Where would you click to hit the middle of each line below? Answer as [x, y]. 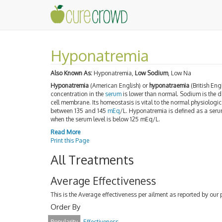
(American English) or [119, 85]
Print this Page [70, 140]
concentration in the [78, 94]
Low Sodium [151, 73]
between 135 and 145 [79, 111]
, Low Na [180, 73]
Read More [65, 132]
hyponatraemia [169, 85]
